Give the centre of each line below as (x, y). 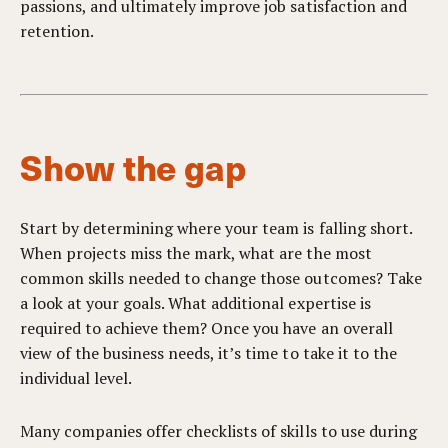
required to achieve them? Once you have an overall (206, 328)
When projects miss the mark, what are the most (196, 253)
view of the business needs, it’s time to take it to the (208, 353)
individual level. (76, 378)
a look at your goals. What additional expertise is (195, 303)
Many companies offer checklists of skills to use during (218, 431)
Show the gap (133, 166)
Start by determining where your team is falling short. (216, 228)
